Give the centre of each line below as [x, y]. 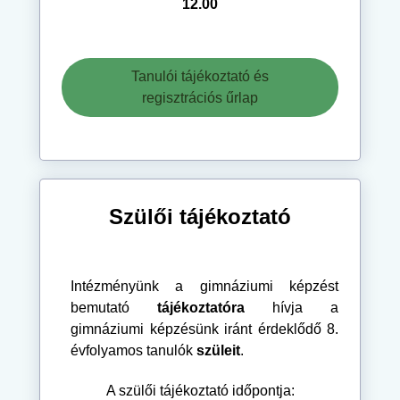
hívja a [292, 307]
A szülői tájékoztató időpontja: [200, 390]
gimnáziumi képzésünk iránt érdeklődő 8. [204, 329]
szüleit [218, 350]
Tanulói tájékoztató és [200, 76]
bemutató [114, 307]
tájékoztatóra [201, 307]
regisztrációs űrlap [200, 97]
